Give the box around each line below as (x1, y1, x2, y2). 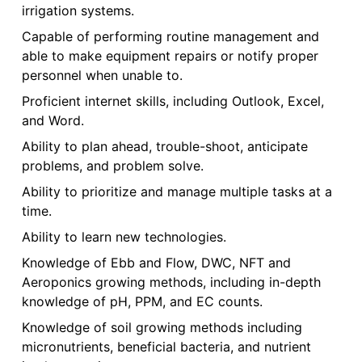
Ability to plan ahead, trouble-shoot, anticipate (21, 138, 308, 155)
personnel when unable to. (21, 67, 183, 84)
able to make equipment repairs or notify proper (21, 48, 318, 65)
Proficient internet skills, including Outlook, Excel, (21, 93, 324, 110)
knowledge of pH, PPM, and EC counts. (21, 293, 263, 310)
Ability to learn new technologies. (21, 229, 226, 246)
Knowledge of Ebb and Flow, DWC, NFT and (21, 255, 291, 271)
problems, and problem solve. (21, 158, 204, 175)
